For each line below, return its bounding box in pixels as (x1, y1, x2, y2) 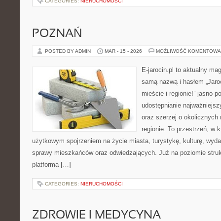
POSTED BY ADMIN (45, 48, 92, 54)
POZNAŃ (32, 29, 82, 39)
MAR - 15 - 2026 (105, 48, 142, 54)
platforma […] (32, 161, 71, 168)
